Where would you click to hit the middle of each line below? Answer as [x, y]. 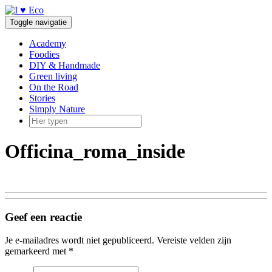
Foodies [44, 54]
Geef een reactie [43, 217]
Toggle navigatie [38, 22]
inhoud [18, 31]
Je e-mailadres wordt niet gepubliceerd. [80, 240]
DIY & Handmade [65, 65]
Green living [53, 76]
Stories [42, 98]
